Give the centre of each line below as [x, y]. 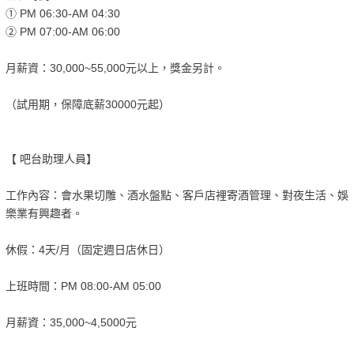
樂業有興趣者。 [44, 214]
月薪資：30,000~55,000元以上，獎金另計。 [115, 68]
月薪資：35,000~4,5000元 [71, 323]
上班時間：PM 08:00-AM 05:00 [83, 286]
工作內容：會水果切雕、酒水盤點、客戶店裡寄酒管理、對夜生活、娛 [177, 196]
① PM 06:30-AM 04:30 [62, 14]
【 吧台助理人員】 [51, 159]
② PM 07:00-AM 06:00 [62, 32]
